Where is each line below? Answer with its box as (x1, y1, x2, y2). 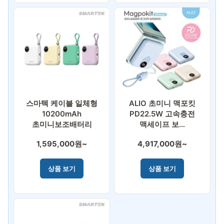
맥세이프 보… (139, 119, 185, 129)
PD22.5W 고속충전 (129, 109, 195, 119)
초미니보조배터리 (31, 119, 92, 129)
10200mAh (42, 109, 81, 119)
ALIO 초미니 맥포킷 (129, 98, 195, 108)
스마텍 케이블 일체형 (26, 98, 97, 108)
